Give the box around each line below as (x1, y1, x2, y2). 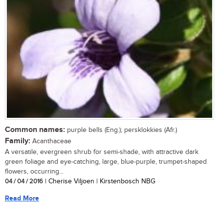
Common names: (5, 125, 65, 134)
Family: (5, 136, 30, 146)
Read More (5, 194, 39, 202)
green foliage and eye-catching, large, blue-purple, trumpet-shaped (5, 157, 207, 166)
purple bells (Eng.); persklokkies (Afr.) (65, 126, 177, 134)
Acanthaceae (30, 137, 71, 145)
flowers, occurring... (5, 167, 64, 175)
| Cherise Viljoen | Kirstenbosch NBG (43, 177, 155, 185)
